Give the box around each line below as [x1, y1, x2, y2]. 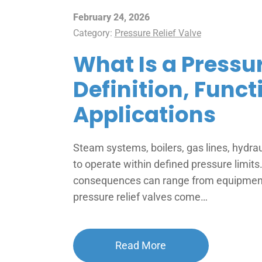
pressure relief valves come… [73, 191, 208, 204]
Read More [115, 239, 167, 252]
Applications [73, 99, 216, 130]
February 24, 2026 [73, 12, 150, 23]
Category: [73, 27, 115, 39]
